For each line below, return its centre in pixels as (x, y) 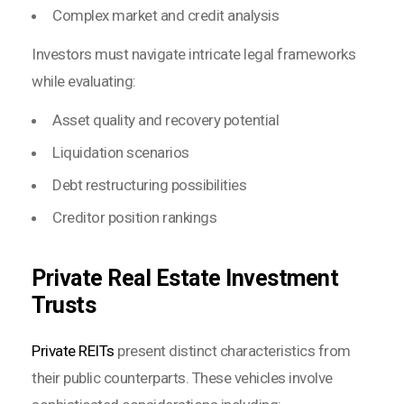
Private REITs (73, 350)
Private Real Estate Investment (185, 278)
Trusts (64, 305)
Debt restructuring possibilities (149, 184)
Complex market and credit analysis (165, 15)
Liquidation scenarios (121, 152)
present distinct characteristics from (232, 350)
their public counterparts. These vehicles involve (182, 377)
